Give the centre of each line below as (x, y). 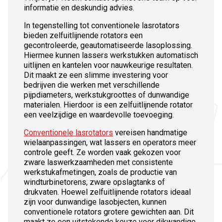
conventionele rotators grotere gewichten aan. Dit (109, 212)
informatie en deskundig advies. (79, 8)
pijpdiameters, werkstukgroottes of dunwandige (107, 95)
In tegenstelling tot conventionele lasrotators (102, 26)
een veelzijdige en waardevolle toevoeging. (99, 115)
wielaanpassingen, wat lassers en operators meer (110, 143)
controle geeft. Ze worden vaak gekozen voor (102, 153)
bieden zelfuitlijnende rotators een (83, 36)
